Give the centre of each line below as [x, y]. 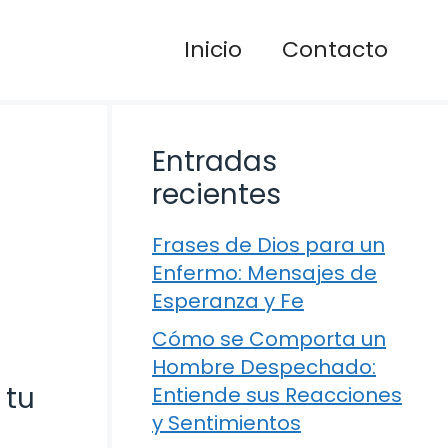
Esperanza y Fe [228, 301]
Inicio [213, 49]
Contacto [335, 49]
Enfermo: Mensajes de [264, 273]
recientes [216, 194]
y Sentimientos [226, 423]
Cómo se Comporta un [269, 339]
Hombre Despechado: [264, 367]
